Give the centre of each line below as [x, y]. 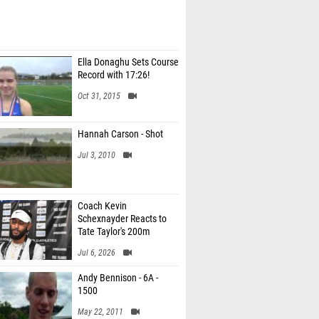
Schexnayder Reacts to [122, 219]
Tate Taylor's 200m [114, 232]
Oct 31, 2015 [99, 96]
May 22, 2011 [100, 312]
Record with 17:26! [114, 75]
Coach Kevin [102, 206]
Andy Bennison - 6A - [118, 278]
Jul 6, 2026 [96, 253]
